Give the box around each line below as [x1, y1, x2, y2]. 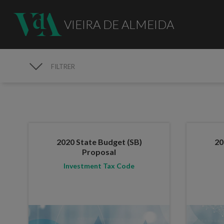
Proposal [82, 146, 116, 156]
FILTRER [51, 62, 75, 70]
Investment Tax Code [63, 161, 135, 170]
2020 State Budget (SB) [56, 136, 142, 146]
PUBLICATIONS [30, 73, 109, 87]
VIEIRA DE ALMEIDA [63, 16, 174, 31]
